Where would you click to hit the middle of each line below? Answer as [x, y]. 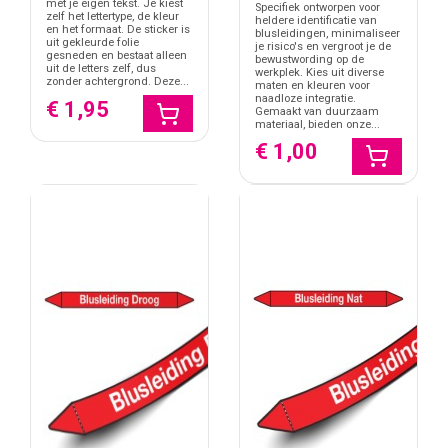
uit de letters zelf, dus [101, 69]
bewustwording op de [309, 59]
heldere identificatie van [316, 20]
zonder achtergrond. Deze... [117, 82]
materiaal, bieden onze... [317, 124]
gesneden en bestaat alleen [116, 56]
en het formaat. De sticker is [118, 30]
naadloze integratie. [305, 98]
